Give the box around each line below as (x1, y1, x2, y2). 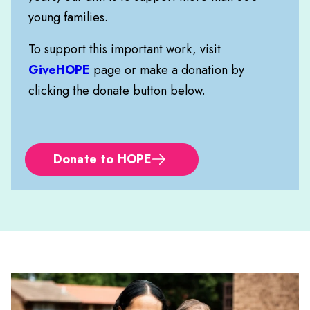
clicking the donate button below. (28, 81, 206, 100)
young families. (28, 8, 108, 26)
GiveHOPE (28, 60, 90, 79)
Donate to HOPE (53, 150, 152, 169)
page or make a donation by (90, 60, 244, 79)
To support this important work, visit (28, 39, 221, 58)
